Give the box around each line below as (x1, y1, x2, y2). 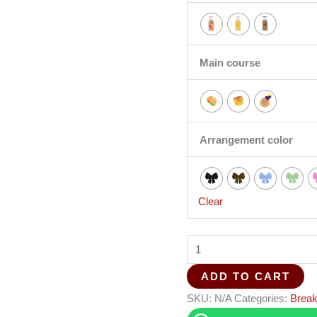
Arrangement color (200, 133, 293, 146)
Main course (200, 56, 260, 69)
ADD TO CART (201, 270, 290, 283)
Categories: (234, 292, 290, 305)
